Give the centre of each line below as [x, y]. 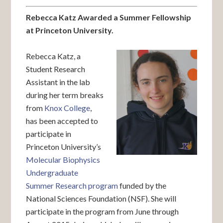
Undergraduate [52, 172]
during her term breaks [65, 95]
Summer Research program [72, 185]
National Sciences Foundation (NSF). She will [101, 198]
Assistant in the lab [58, 82]
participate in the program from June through [103, 211]
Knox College [67, 108]
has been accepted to [62, 121]
